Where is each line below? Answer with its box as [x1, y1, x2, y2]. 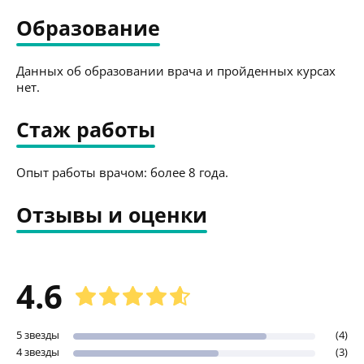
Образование [16, 13, 160, 41]
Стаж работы [16, 115, 155, 143]
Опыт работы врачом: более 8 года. [16, 163, 228, 180]
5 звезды [16, 327, 59, 342]
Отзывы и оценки [16, 200, 207, 228]
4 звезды [16, 344, 59, 359]
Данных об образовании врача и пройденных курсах [16, 62, 336, 79]
